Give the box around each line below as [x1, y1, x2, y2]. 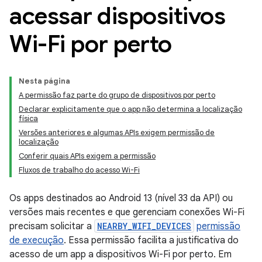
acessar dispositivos [9, 1, 225, 30]
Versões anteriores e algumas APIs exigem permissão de [19, 127, 215, 137]
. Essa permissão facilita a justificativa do [64, 235, 239, 246]
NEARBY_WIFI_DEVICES [97, 220, 191, 232]
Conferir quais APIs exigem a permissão [19, 151, 156, 161]
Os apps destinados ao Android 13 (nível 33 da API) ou [9, 192, 233, 204]
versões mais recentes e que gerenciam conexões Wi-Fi [9, 206, 244, 218]
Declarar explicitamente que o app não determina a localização [19, 104, 242, 114]
